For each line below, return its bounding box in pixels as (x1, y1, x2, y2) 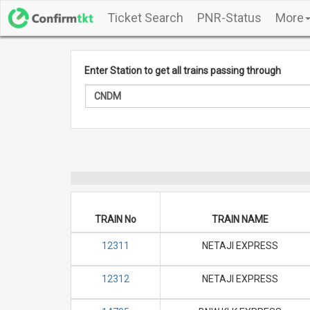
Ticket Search (107, 10, 183, 25)
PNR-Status (197, 10, 262, 25)
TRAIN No (95, 214, 136, 225)
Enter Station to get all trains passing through (84, 65, 281, 76)
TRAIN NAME (211, 214, 268, 225)
